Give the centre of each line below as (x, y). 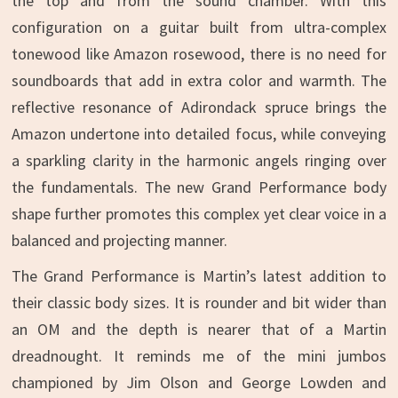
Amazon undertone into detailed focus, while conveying (199, 134)
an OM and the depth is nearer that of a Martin (199, 329)
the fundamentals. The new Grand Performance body (199, 187)
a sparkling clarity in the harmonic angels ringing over (199, 160)
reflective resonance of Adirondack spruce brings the (199, 107)
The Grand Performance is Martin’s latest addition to (199, 276)
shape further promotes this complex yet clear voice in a (199, 214)
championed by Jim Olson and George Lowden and (199, 382)
